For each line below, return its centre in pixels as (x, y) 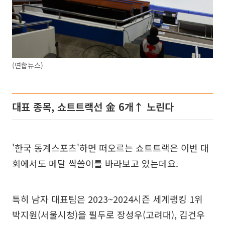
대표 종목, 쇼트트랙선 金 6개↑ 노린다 (93, 106)
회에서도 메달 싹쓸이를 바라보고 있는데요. (95, 163)
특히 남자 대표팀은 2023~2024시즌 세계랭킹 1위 (107, 199)
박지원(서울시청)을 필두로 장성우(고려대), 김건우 (108, 214)
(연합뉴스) (28, 65)
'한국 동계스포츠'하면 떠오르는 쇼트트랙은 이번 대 (110, 147)
